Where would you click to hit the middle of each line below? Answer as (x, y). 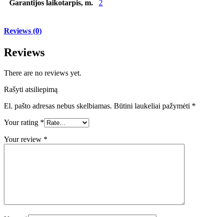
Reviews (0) (23, 31)
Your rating (22, 122)
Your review (24, 139)
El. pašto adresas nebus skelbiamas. (58, 106)
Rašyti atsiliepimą (31, 89)
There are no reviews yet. (43, 73)
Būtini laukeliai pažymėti (153, 106)
